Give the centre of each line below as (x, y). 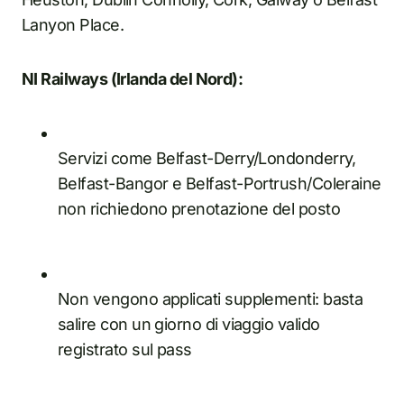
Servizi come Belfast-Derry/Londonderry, (207, 158)
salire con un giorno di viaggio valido (189, 324)
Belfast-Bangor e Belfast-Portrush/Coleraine (220, 183)
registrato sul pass (125, 349)
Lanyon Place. (73, 24)
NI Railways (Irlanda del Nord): (133, 78)
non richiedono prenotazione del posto (199, 208)
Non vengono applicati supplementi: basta (211, 298)
